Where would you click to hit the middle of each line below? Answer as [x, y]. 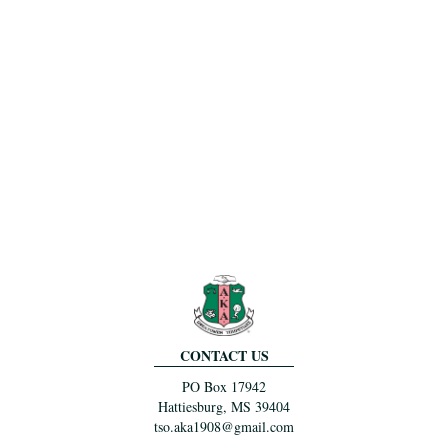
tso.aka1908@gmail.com [224, 427]
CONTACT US [224, 356]
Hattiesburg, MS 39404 [224, 407]
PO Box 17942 [224, 387]
